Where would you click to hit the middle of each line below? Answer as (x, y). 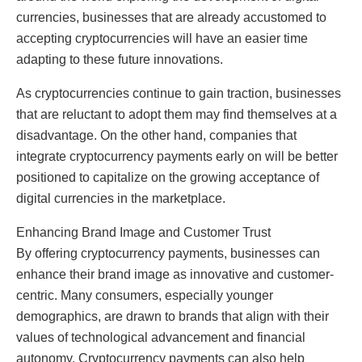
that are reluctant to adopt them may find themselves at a (177, 114)
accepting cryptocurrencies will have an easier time (162, 38)
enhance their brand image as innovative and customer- (175, 274)
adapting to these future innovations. (120, 59)
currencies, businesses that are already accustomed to (171, 17)
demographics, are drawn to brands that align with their (173, 316)
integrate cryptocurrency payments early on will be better (177, 156)
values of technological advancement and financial (161, 337)
